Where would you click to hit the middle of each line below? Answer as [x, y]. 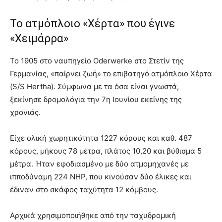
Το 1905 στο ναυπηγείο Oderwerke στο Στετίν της [97, 60]
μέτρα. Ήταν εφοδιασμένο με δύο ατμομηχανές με [99, 164]
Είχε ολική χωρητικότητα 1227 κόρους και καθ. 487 [101, 138]
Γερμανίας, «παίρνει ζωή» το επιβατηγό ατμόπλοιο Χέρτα [111, 73]
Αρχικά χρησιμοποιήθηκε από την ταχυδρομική [93, 215]
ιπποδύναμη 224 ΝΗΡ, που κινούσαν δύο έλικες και [101, 176]
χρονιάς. [25, 112]
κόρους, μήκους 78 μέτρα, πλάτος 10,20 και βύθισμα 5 [106, 151]
